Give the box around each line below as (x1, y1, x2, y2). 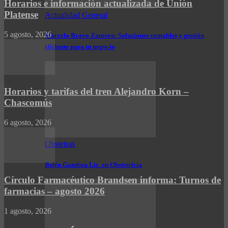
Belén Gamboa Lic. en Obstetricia (45, 160, 142, 168)
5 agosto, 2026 (4, 30, 51, 39)
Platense (4, 9, 38, 20)
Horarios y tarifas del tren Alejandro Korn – (4, 86, 189, 97)
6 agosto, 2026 (4, 118, 51, 127)
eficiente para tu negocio (45, 43, 115, 51)
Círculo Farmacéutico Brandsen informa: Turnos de (4, 174, 221, 185)
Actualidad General (45, 10, 107, 19)
